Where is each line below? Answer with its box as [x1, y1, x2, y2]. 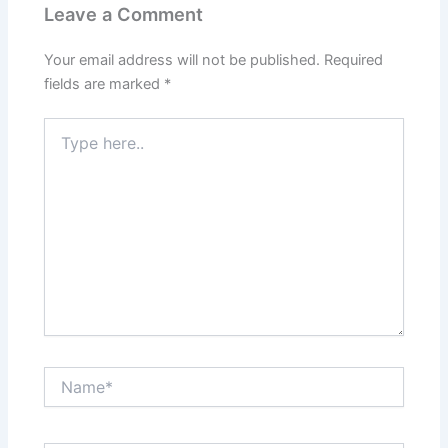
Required [324, 50, 384, 69]
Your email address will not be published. [44, 50, 321, 69]
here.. [43, 137, 81, 155]
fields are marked [44, 74, 165, 93]
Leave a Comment [44, 3, 204, 26]
